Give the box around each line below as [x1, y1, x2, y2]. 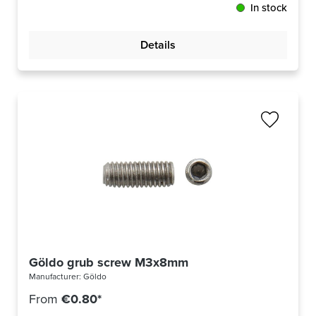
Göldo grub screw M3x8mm [29, 253, 188, 272]
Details [140, 37, 176, 54]
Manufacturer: [29, 270, 83, 284]
